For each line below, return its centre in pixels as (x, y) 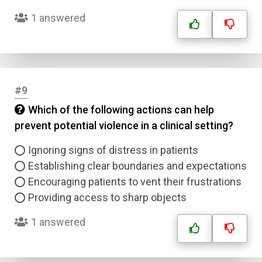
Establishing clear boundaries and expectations (137, 166)
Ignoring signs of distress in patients (113, 150)
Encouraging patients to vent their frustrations (135, 182)
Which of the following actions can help (121, 110)
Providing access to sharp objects (107, 197)
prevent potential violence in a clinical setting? (124, 125)
